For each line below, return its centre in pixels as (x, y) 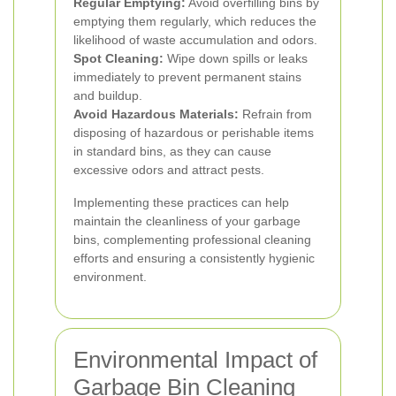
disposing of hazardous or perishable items (194, 133)
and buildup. (108, 95)
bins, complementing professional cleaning (192, 240)
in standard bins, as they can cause (172, 151)
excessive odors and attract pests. (169, 170)
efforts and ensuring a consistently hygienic (194, 258)
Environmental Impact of (195, 360)
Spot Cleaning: (118, 58)
